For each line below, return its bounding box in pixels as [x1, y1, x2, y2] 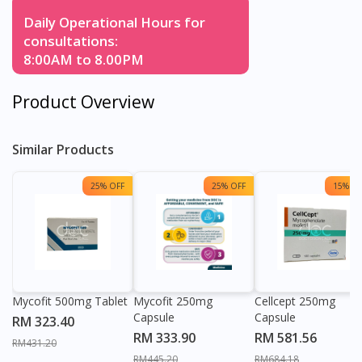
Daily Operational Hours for [23, 13, 205, 32]
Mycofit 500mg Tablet [12, 293, 128, 309]
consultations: [23, 32, 118, 51]
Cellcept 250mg [255, 293, 335, 309]
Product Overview [12, 90, 154, 114]
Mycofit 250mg [133, 293, 213, 309]
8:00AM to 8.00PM [23, 50, 144, 69]
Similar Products [12, 140, 114, 158]
